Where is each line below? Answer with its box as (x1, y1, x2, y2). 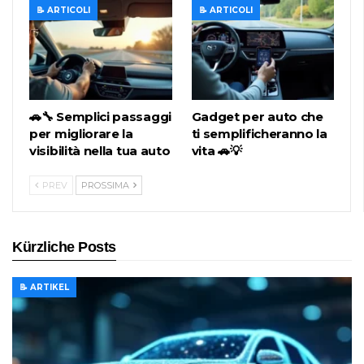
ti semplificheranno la (191, 125, 327, 141)
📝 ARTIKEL (19, 281, 69, 292)
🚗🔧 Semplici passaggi (29, 108, 171, 124)
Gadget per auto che (191, 108, 323, 124)
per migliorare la (29, 125, 133, 141)
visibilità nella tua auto (29, 142, 171, 158)
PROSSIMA (81, 179, 132, 191)
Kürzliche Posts (12, 238, 116, 255)
